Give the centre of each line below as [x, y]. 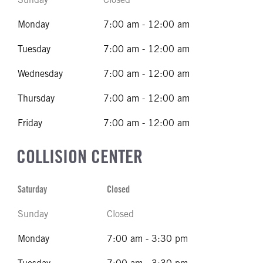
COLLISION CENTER [80, 156]
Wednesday [40, 74]
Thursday [36, 98]
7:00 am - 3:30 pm [147, 239]
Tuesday [34, 49]
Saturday [32, 189]
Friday [30, 123]
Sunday [33, 214]
